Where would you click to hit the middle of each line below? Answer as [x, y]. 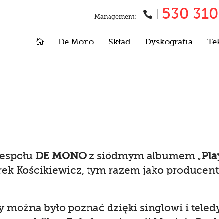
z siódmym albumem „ [144, 156]
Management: [116, 17]
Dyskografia [169, 42]
